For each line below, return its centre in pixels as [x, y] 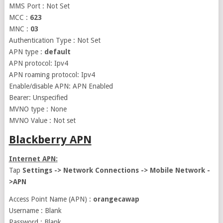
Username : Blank [35, 211]
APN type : [26, 52]
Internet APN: [33, 159]
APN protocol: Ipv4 [38, 63]
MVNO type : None [38, 109]
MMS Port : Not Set [39, 6]
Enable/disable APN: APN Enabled [61, 86]
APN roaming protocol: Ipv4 [52, 75]
